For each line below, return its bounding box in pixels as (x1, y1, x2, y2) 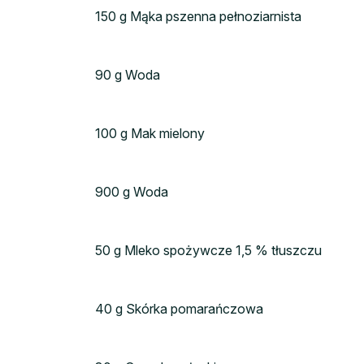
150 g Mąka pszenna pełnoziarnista (95, 8, 301, 25)
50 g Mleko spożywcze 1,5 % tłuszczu (95, 242, 322, 259)
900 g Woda (95, 184, 168, 201)
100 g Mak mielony (95, 125, 205, 142)
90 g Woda (95, 67, 160, 84)
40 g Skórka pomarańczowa (95, 301, 263, 318)
